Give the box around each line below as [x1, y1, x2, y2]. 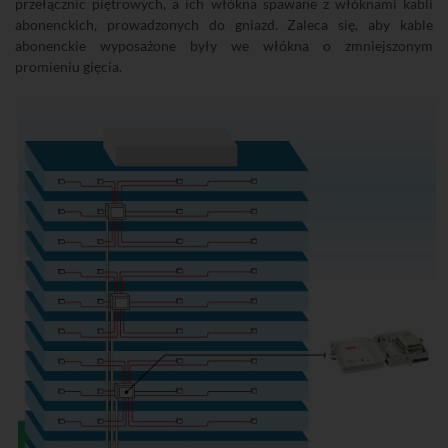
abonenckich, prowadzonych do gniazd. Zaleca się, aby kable [15, 16, 433, 34]
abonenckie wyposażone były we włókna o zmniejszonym [15, 37, 433, 55]
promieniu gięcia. [15, 58, 122, 76]
